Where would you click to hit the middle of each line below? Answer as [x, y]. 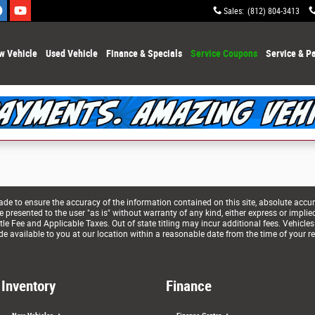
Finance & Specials [144, 53]
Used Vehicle [71, 53]
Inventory [28, 286]
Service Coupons [224, 53]
